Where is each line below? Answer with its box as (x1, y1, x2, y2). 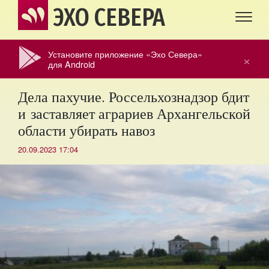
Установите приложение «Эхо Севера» (48, 47, 202, 60)
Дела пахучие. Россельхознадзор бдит (18, 87, 249, 106)
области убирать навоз (18, 121, 155, 140)
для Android (48, 58, 95, 70)
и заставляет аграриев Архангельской (18, 104, 250, 123)
